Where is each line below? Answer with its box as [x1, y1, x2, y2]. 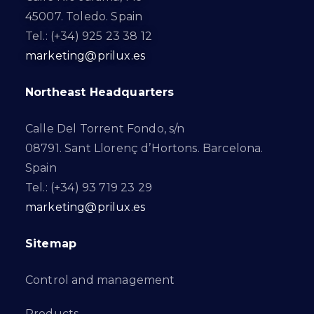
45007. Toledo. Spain [25, 10, 143, 24]
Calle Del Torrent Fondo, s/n [25, 122, 185, 136]
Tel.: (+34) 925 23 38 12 [25, 29, 152, 43]
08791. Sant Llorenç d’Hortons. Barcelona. [25, 142, 264, 156]
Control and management [25, 273, 175, 287]
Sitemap [25, 237, 77, 251]
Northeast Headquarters [25, 86, 175, 100]
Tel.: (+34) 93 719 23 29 [25, 181, 152, 195]
